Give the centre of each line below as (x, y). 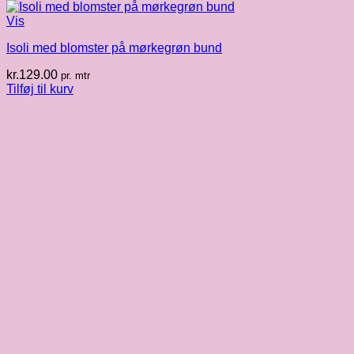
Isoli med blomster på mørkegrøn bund (114, 48)
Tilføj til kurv (40, 89)
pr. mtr (75, 76)
